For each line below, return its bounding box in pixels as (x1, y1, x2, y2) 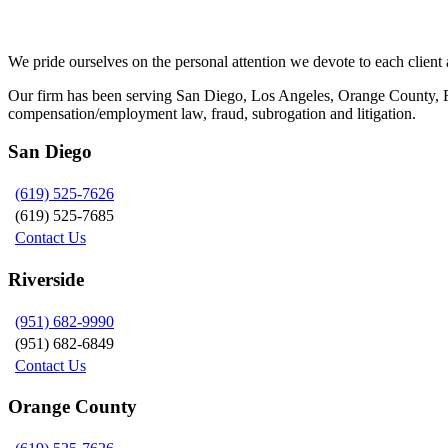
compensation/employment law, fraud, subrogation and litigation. (8, 104, 416, 122)
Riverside (8, 268, 84, 290)
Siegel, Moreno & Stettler (8, 5, 272, 32)
